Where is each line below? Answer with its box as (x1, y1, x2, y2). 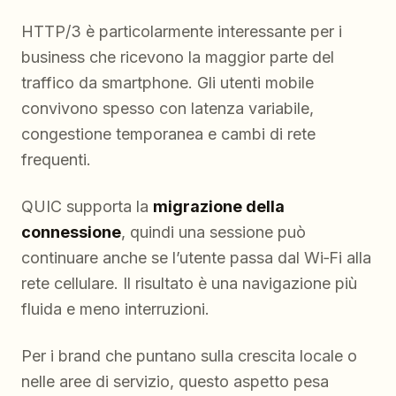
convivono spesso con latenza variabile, (21, 99, 314, 118)
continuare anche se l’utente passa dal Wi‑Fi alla (21, 248, 371, 268)
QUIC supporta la (21, 197, 153, 217)
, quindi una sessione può (121, 223, 306, 242)
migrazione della (153, 197, 285, 217)
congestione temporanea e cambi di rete (21, 125, 316, 144)
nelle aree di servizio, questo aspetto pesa (21, 372, 329, 392)
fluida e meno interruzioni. (21, 300, 209, 319)
